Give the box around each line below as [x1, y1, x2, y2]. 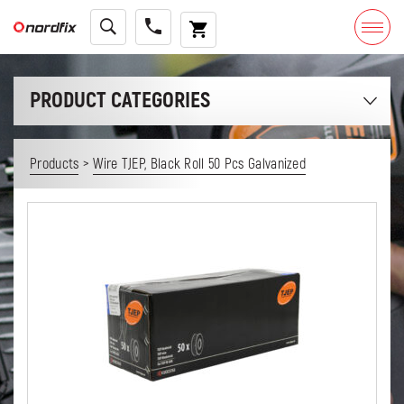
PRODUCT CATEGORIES [30, 87, 210, 114]
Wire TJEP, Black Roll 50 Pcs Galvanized [93, 154, 307, 173]
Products [30, 154, 79, 173]
